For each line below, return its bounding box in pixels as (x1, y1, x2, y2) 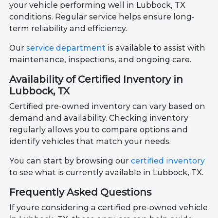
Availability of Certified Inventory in (9, 73, 183, 85)
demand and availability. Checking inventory (9, 113, 189, 123)
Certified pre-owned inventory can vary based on (9, 101, 206, 111)
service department (26, 43, 106, 53)
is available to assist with (106, 43, 206, 53)
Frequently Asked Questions (9, 186, 152, 198)
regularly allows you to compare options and (9, 125, 188, 134)
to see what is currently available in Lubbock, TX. (9, 167, 204, 177)
